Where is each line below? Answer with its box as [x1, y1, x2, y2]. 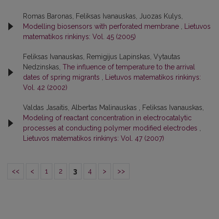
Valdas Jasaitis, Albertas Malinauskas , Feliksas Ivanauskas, [23, 103, 204, 111]
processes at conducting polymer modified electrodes [23, 124, 199, 132]
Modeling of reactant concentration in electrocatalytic [23, 113, 192, 122]
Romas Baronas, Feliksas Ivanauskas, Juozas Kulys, [23, 12, 183, 20]
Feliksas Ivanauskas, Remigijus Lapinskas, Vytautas [23, 52, 180, 61]
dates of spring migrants [23, 73, 102, 81]
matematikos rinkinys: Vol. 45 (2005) [23, 32, 136, 41]
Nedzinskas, [23, 63, 63, 71]
